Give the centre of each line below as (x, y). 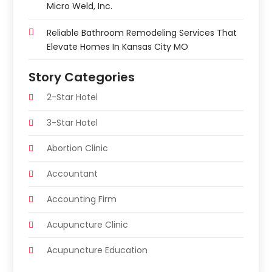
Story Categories (82, 77)
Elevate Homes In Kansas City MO (118, 47)
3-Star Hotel (73, 123)
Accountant (73, 174)
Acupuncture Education (97, 250)
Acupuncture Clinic (88, 225)
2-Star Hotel (73, 97)
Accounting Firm (82, 199)
